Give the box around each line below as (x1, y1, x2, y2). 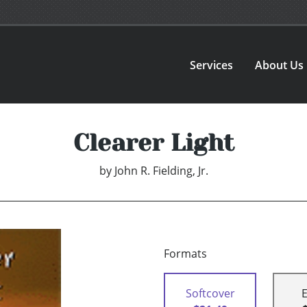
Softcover (185, 286, 235, 302)
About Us (255, 57, 304, 73)
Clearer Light (73, 129, 234, 157)
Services (190, 57, 234, 73)
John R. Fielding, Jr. (114, 163, 208, 179)
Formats (164, 246, 207, 262)
